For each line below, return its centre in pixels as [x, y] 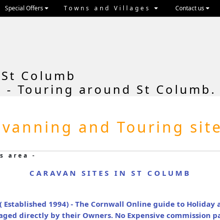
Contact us [191, 8]
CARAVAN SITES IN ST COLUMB [110, 173]
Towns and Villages [109, 8]
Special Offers [25, 8]
